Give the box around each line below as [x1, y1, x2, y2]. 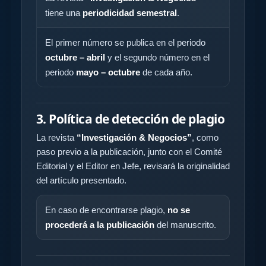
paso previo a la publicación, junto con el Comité [36, 146, 222, 157]
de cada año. [140, 66, 192, 77]
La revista [36, 132, 77, 142]
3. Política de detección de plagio [36, 110, 225, 127]
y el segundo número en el [105, 52, 210, 62]
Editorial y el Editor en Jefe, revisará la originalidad [36, 160, 230, 171]
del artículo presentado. [36, 175, 126, 185]
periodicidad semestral [83, 7, 177, 18]
